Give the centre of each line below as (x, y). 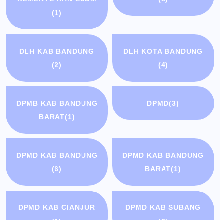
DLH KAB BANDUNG (57, 51)
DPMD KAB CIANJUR (57, 207)
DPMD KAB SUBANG (163, 207)
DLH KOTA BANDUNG (163, 51)
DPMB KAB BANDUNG (57, 103)
